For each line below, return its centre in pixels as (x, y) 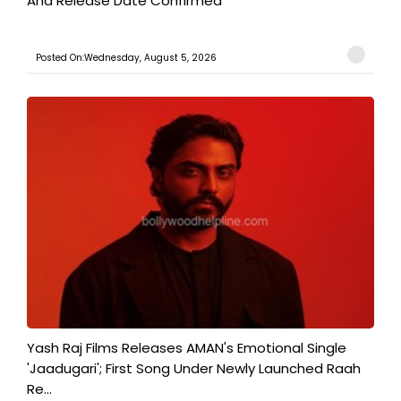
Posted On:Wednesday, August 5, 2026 (126, 57)
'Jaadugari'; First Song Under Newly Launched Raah (194, 368)
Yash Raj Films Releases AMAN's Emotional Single (187, 347)
